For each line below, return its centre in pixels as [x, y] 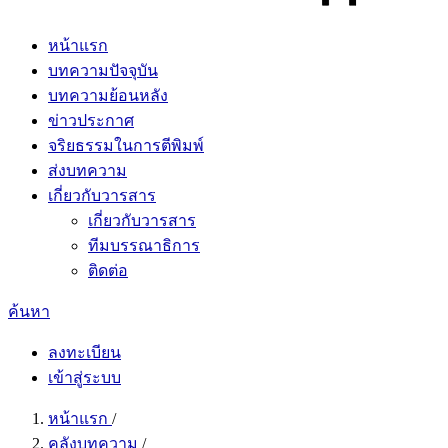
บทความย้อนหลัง [108, 95]
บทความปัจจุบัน [103, 70]
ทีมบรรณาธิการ [144, 245]
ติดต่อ [108, 270]
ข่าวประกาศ [91, 120]
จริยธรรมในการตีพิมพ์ [126, 145]
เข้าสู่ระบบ [84, 377]
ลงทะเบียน [84, 352]
